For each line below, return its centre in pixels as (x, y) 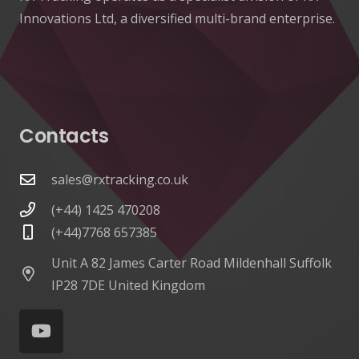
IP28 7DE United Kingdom (128, 285)
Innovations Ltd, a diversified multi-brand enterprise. (177, 18)
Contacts (64, 135)
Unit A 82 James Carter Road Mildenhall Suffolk (191, 262)
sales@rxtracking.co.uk (119, 179)
